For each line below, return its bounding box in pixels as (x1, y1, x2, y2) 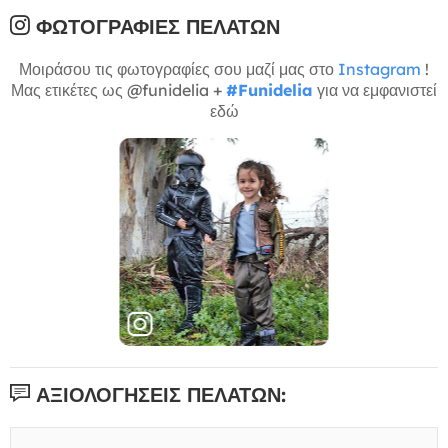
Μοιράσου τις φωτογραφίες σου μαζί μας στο (19, 58, 338, 79)
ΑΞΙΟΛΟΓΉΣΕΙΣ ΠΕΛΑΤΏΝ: (30, 381, 286, 407)
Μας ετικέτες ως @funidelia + (11, 79, 226, 100)
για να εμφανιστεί (313, 79, 437, 100)
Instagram (338, 58, 421, 79)
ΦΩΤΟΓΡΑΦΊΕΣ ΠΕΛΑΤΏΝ (30, 13, 280, 39)
